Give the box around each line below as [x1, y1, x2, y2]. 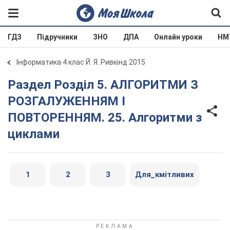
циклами [8, 127, 60, 141]
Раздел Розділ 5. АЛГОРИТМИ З [8, 78, 16, 92]
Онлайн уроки [154, 33, 202, 41]
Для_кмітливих [135, 170, 194, 179]
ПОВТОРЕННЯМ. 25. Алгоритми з [8, 110, 202, 125]
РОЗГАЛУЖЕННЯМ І [8, 94, 125, 108]
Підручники [37, 33, 78, 41]
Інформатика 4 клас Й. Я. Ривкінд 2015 [16, 58, 145, 66]
